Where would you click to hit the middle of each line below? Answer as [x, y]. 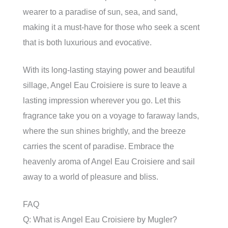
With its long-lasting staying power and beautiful [109, 70]
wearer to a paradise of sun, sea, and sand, [100, 12]
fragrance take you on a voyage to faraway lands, [111, 116]
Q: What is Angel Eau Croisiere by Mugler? [100, 220]
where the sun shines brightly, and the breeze [104, 131]
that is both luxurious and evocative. [87, 42]
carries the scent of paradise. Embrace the [98, 146]
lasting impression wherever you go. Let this [102, 101]
